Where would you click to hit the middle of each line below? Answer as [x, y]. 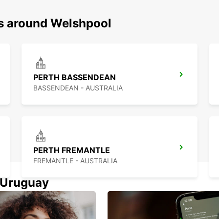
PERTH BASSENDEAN [75, 77]
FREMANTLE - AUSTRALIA [75, 161]
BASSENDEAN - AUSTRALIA [78, 88]
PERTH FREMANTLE [72, 150]
